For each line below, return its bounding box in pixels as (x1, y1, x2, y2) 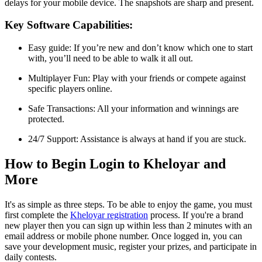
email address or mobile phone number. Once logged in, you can (5, 230, 242, 241)
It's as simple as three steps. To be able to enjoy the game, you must (5, 199, 252, 209)
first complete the (5, 209, 70, 220)
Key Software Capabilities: (5, 19, 133, 32)
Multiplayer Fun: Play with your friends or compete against (28, 73, 246, 83)
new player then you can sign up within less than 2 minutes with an (5, 220, 252, 230)
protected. (28, 113, 64, 124)
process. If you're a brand (148, 209, 243, 220)
